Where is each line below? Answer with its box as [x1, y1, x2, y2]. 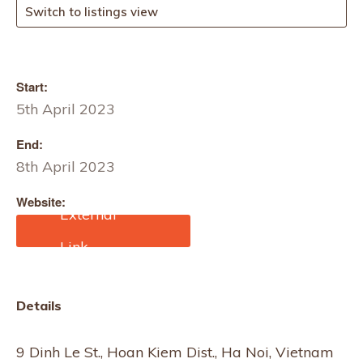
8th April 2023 [16, 157, 115, 176]
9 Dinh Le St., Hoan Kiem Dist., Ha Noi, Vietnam [16, 343, 334, 361]
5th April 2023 [16, 100, 115, 118]
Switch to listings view [25, 4, 158, 19]
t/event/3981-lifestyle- [16, 232, 167, 250]
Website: [16, 193, 66, 211]
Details [16, 297, 62, 314]
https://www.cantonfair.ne [16, 214, 187, 233]
